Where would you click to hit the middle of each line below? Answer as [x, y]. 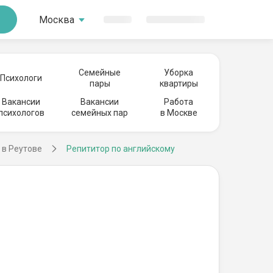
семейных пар [100, 113]
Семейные [100, 73]
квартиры [179, 83]
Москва [57, 19]
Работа [179, 102]
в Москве [179, 113]
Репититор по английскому [121, 149]
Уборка [179, 73]
